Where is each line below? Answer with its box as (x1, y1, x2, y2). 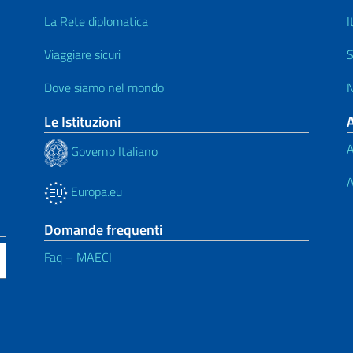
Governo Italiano (68, 142, 158, 162)
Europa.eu (68, 181, 122, 201)
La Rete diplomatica (44, 11, 148, 31)
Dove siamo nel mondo (44, 77, 164, 97)
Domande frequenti (44, 218, 162, 240)
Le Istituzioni (44, 110, 121, 132)
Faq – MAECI (44, 247, 112, 266)
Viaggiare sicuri (44, 44, 121, 64)
